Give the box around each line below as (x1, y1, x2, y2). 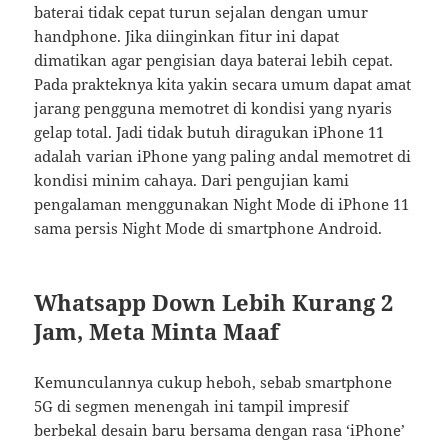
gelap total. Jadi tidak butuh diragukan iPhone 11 (34, 122, 385, 143)
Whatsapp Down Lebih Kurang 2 (34, 287, 394, 318)
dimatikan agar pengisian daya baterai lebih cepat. (34, 50, 394, 71)
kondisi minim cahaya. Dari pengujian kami (34, 170, 350, 191)
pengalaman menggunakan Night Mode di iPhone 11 (34, 194, 410, 215)
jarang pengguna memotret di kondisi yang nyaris (34, 98, 393, 119)
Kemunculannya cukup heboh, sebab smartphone (34, 372, 393, 393)
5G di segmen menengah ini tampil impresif (34, 396, 350, 417)
